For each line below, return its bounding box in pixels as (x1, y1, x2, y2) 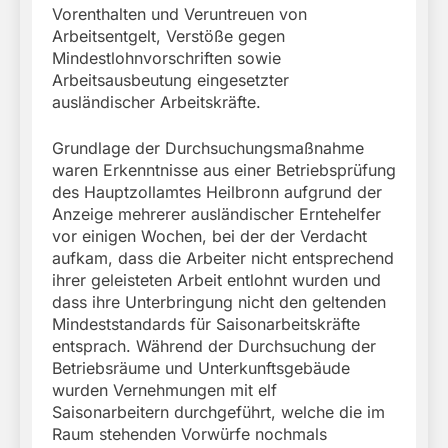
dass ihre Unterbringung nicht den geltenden (52, 292, 386, 313)
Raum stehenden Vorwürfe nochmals (52, 424, 327, 445)
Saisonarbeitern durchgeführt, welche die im (52, 402, 385, 423)
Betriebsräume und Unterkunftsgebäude (52, 358, 350, 379)
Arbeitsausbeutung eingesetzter (52, 70, 289, 91)
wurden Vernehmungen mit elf (52, 380, 277, 401)
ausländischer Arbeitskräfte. (52, 92, 261, 113)
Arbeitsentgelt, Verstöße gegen (52, 26, 285, 47)
